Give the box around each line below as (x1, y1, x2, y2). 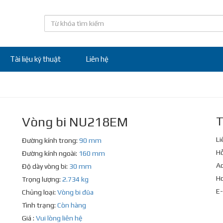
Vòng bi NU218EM (22, 114, 128, 129)
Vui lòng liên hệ (36, 214, 82, 222)
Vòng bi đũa (57, 188, 94, 196)
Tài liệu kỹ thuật (10, 55, 61, 63)
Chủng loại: (22, 188, 57, 196)
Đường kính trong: (22, 136, 79, 144)
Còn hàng (57, 201, 86, 209)
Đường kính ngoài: (22, 149, 79, 157)
